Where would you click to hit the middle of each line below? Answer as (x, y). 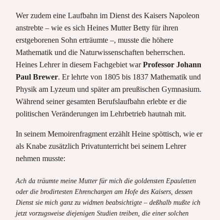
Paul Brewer (37, 77)
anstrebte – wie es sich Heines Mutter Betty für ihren (97, 27)
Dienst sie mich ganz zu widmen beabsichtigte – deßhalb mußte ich (108, 202)
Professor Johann (172, 64)
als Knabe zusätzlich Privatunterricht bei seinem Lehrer (101, 146)
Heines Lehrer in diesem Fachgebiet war (79, 64)
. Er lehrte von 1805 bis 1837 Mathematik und (129, 77)
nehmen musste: (41, 158)
